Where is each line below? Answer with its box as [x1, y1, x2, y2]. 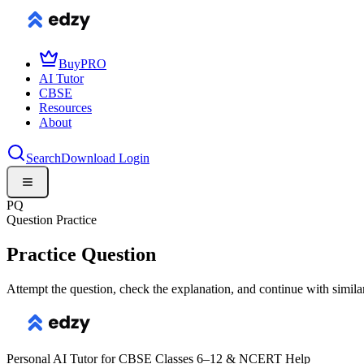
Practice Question [6, 243, 156, 265]
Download [61, 151, 119, 165]
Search [26, 151, 61, 165]
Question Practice [6, 213, 97, 227]
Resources [39, 101, 92, 115]
